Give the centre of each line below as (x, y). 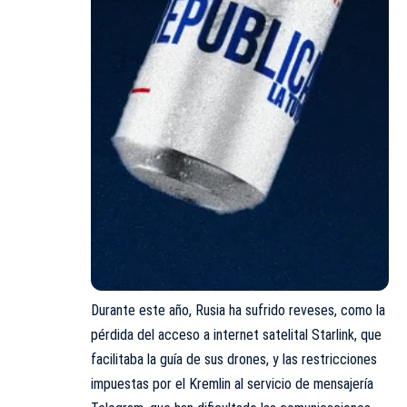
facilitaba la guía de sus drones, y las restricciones (234, 359)
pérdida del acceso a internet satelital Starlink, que (236, 334)
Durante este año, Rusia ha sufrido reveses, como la (238, 310)
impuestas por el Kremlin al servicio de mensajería (232, 383)
